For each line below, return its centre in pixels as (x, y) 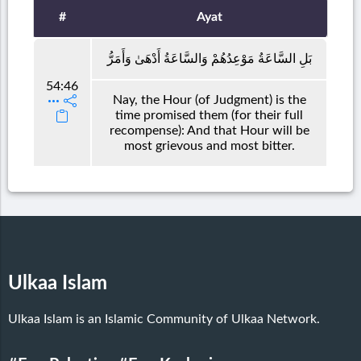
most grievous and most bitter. (209, 145)
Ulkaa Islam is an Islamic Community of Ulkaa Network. (164, 319)
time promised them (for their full (209, 115)
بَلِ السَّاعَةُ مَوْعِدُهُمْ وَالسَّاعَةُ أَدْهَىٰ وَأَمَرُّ (209, 58)
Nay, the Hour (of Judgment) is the (209, 100)
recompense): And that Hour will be (209, 130)
